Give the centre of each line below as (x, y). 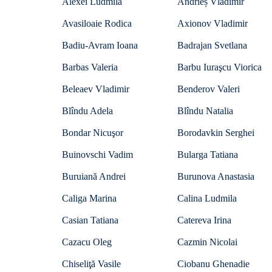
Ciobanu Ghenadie (213, 264)
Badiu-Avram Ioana (100, 45)
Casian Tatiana (90, 220)
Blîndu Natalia (205, 111)
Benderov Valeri (209, 89)
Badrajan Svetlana (212, 45)
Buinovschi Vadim (97, 155)
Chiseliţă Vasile (91, 264)
